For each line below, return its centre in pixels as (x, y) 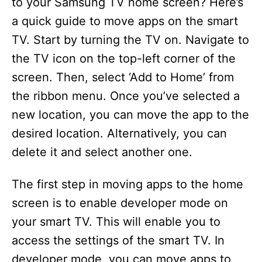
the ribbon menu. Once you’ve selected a (126, 96)
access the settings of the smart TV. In (118, 240)
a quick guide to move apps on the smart (125, 21)
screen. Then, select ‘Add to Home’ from (123, 77)
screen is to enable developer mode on (120, 203)
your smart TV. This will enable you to (116, 222)
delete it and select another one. (102, 152)
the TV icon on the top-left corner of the (124, 58)
